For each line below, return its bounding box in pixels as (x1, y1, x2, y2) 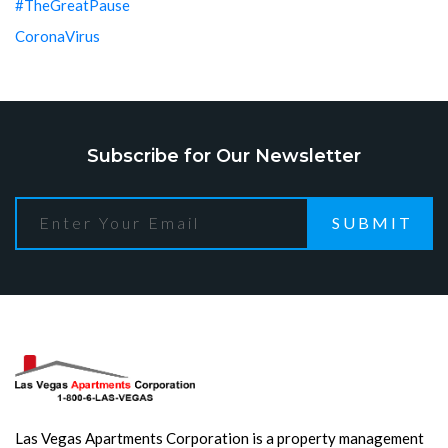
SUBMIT (332, 212, 413, 232)
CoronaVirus (15, 26, 100, 45)
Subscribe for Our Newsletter (87, 144, 361, 167)
